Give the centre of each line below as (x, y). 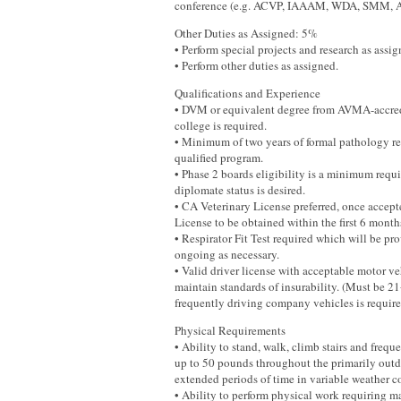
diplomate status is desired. (240, 190)
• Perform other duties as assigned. (256, 65)
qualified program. (219, 158)
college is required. (221, 125)
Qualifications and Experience (247, 93)
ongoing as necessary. (227, 254)
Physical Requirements (230, 330)
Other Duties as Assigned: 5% (246, 33)
